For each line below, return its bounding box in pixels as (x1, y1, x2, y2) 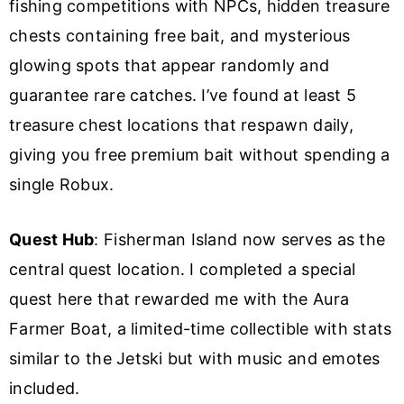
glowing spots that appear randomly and (9, 55, 330, 75)
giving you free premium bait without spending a (9, 144, 390, 164)
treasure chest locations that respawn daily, (9, 115, 353, 134)
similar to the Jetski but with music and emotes (9, 348, 381, 368)
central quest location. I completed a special (9, 259, 356, 279)
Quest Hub (9, 229, 95, 249)
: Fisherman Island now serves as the (94, 229, 386, 249)
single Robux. (9, 174, 115, 194)
